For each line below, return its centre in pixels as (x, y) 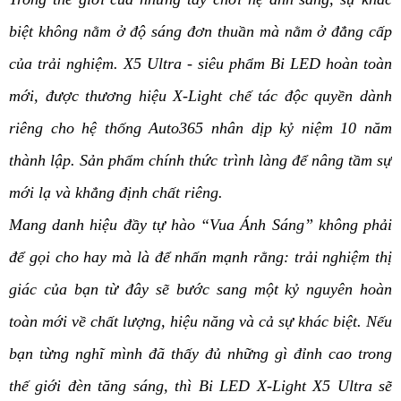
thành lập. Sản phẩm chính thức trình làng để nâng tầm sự (200, 161)
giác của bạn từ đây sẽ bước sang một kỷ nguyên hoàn (200, 290)
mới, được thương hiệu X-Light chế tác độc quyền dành (200, 96)
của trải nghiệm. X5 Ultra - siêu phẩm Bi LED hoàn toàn (200, 64)
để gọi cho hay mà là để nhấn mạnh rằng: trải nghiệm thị (200, 257)
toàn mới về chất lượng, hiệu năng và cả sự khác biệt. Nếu (200, 322)
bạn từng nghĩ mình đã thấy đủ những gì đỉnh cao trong (200, 354)
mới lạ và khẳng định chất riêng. (116, 193)
